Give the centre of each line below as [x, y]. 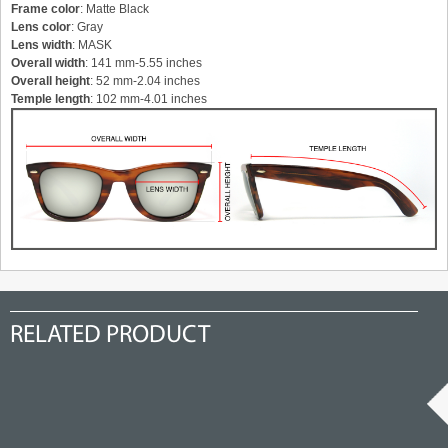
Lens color [41, 27]
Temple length [50, 99]
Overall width [48, 63]
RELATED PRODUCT [110, 336]
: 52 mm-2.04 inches [145, 81]
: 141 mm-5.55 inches [143, 63]
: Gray [87, 27]
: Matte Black [114, 9]
